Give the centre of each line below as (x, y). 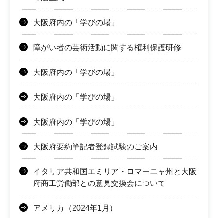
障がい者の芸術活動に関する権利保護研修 (107, 47)
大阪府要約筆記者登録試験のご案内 (95, 146)
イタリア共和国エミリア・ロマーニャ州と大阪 (115, 171)
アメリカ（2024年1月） (75, 208)
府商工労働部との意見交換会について (99, 183)
